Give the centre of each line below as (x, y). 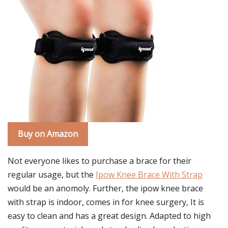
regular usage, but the (52, 175)
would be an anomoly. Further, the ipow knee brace (105, 188)
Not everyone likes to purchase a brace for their (99, 161)
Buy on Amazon (48, 134)
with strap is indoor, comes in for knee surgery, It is (106, 202)
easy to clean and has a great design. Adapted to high (109, 216)
